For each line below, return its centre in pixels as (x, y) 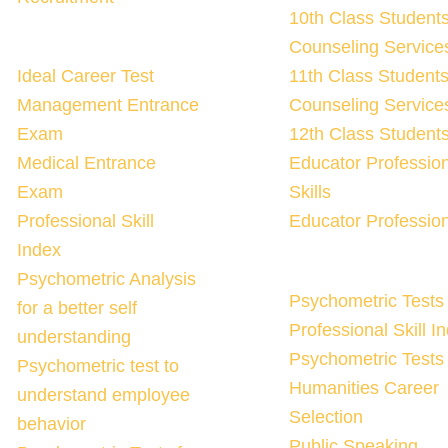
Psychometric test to (97, 366)
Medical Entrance (86, 163)
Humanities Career (364, 387)
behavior (51, 424)
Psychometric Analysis (106, 279)
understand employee (103, 395)
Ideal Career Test (85, 76)
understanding (73, 337)
